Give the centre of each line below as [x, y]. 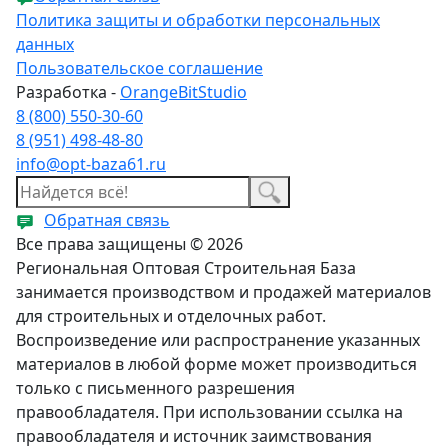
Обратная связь [107, 220]
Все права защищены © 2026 [129, 244]
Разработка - [68, 91]
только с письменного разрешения [155, 388]
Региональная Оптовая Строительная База [186, 268]
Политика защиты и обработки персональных [198, 19]
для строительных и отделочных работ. [171, 316]
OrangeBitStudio [183, 91]
